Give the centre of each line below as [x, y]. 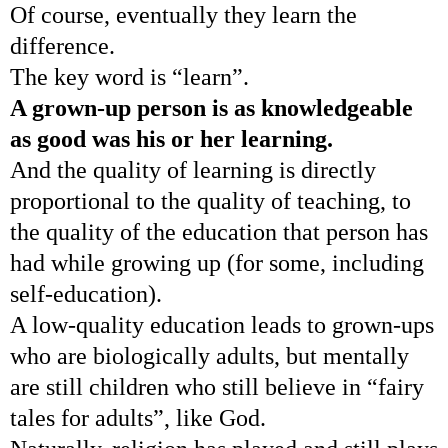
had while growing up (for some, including [217, 262]
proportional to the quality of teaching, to [210, 200]
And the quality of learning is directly [193, 169]
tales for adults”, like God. [138, 417]
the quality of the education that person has [219, 231]
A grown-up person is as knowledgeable [211, 107]
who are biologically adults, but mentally [209, 355]
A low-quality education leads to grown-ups [222, 324]
